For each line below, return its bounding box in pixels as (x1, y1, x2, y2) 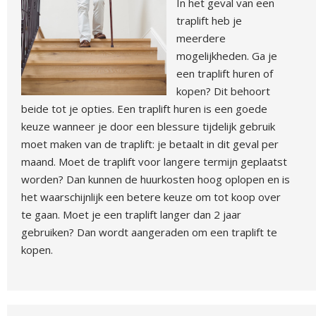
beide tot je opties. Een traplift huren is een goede (21, 102, 267, 116)
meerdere (176, 31, 226, 45)
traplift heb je (176, 13, 243, 28)
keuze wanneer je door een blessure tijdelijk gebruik (21, 119, 275, 133)
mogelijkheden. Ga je (176, 49, 278, 63)
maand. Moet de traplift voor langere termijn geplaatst (21, 154, 287, 169)
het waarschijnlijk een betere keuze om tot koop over (21, 190, 281, 204)
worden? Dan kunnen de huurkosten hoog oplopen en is (21, 172, 290, 186)
